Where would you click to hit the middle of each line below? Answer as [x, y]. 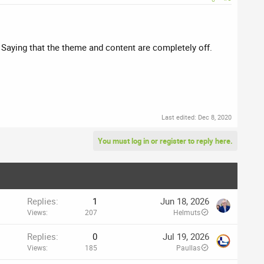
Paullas [188, 247]
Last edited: [180, 117]
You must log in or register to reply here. [165, 141]
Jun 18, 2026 [185, 201]
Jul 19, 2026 [186, 236]
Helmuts [187, 212]
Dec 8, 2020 [215, 117]
